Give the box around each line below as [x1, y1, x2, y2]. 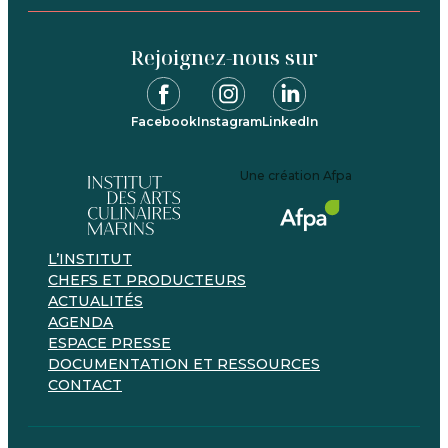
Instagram [196, 113, 262, 129]
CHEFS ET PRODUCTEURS [48, 271, 246, 290]
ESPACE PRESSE [48, 334, 171, 353]
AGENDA [48, 313, 113, 332]
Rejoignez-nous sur [130, 43, 318, 72]
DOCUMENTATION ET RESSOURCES [48, 355, 320, 374]
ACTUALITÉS [48, 292, 143, 311]
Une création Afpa [239, 168, 352, 184]
